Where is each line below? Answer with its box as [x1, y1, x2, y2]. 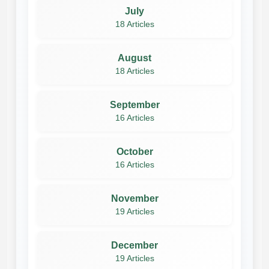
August [118, 52, 151, 63]
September [109, 99, 160, 110]
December [111, 240, 158, 250]
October [116, 146, 153, 157]
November [110, 193, 159, 204]
